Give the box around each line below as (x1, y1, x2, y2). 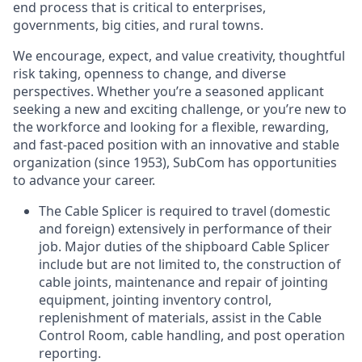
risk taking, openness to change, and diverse (13, 64, 286, 82)
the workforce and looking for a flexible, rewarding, (13, 117, 329, 136)
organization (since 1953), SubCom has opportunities (13, 153, 337, 171)
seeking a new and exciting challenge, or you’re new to (13, 99, 347, 118)
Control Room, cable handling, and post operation (39, 326, 345, 344)
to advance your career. (13, 170, 155, 189)
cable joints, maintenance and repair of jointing (39, 272, 328, 291)
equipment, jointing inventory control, (39, 290, 271, 309)
